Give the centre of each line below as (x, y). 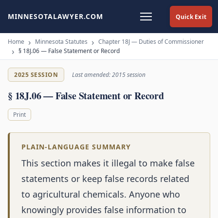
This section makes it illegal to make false (108, 163)
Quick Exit (191, 17)
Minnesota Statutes (61, 42)
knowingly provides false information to (104, 210)
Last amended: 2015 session (109, 75)
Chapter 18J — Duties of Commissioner (151, 42)
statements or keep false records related (105, 179)
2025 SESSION (36, 75)
